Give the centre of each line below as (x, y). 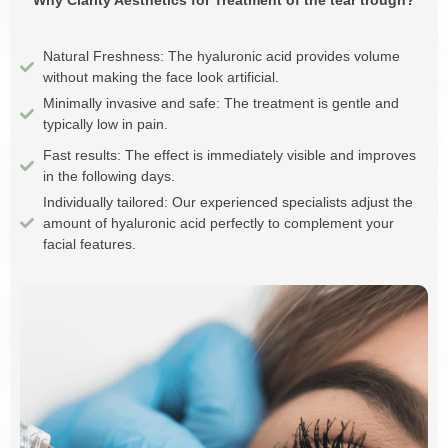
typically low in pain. (105, 123)
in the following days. (108, 175)
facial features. (89, 243)
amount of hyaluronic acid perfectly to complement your (218, 222)
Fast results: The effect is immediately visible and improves (229, 154)
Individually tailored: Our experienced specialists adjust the (227, 201)
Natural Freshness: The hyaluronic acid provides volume (221, 55)
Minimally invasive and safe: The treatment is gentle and (220, 102)
